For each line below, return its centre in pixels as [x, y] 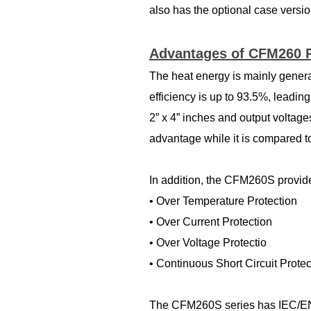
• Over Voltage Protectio [208, 243]
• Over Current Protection [211, 222]
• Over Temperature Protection [223, 201]
